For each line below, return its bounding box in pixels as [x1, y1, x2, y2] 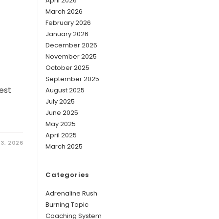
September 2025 [45, 74, 100, 84]
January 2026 [45, 29, 89, 39]
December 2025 [45, 41, 98, 50]
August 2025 [45, 86, 85, 95]
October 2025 [45, 63, 90, 72]
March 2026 [45, 7, 83, 16]
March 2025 [45, 142, 83, 151]
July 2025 [45, 97, 75, 106]
